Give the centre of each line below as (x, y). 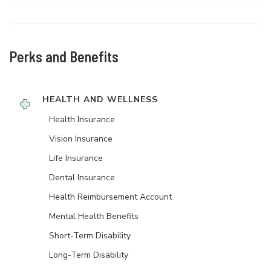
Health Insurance (82, 120)
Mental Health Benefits (94, 217)
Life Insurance (76, 158)
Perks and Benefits (64, 57)
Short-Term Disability (90, 236)
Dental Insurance (82, 178)
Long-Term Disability (89, 255)
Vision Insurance (81, 139)
